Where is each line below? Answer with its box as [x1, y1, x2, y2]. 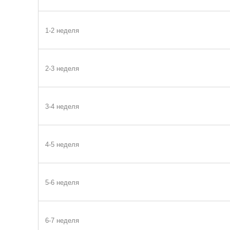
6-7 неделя [45, 217, 79, 225]
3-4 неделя [45, 103, 79, 111]
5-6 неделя [45, 179, 79, 187]
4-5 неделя [45, 141, 79, 149]
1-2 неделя [45, 27, 79, 35]
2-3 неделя [45, 65, 79, 73]
